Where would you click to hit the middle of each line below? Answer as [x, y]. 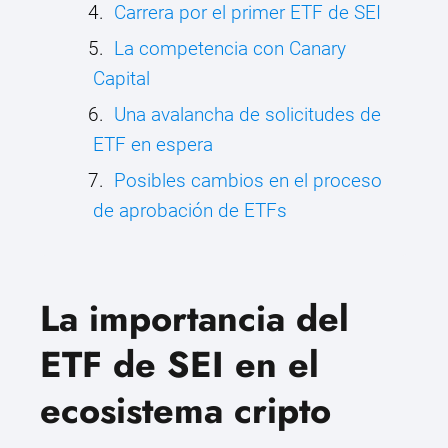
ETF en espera [153, 145]
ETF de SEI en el [179, 365]
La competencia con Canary [230, 49]
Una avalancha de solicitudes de [247, 115]
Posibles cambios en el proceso [248, 181]
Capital [121, 79]
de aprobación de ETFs [190, 211]
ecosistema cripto [185, 411]
